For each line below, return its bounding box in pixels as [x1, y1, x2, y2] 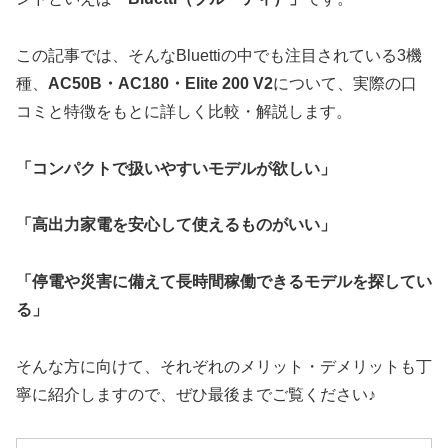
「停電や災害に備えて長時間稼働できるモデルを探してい [16, 273, 432, 291]
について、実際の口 [273, 74, 417, 92]
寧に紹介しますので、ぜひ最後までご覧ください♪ [16, 385, 376, 403]
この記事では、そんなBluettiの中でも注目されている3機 [16, 46, 422, 64]
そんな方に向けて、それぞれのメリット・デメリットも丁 [16, 357, 432, 375]
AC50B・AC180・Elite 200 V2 [48, 74, 273, 92]
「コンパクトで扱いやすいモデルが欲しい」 [16, 159, 336, 177]
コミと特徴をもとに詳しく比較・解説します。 [16, 102, 352, 120]
